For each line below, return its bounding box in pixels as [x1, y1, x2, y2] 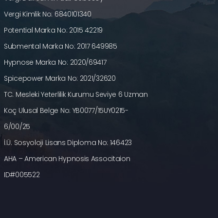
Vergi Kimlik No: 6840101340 [4, 9, 91, 19]
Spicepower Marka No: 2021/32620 [4, 73, 116, 84]
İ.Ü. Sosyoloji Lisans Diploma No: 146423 [4, 138, 132, 148]
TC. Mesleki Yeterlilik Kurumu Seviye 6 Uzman [4, 90, 148, 100]
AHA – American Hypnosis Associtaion [4, 154, 130, 164]
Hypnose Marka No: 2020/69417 [4, 57, 107, 68]
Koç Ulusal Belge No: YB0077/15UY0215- [4, 106, 128, 116]
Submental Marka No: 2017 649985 [4, 41, 117, 52]
